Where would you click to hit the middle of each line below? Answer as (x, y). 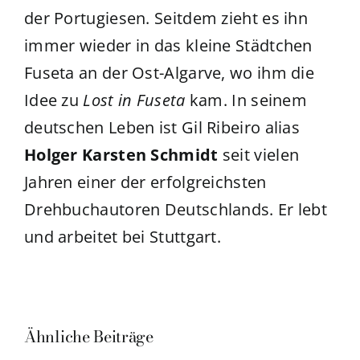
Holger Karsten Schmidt (121, 155)
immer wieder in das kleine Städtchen (168, 46)
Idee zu (53, 100)
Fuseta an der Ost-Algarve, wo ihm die (169, 73)
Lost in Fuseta (134, 100)
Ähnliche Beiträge (89, 337)
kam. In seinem (246, 100)
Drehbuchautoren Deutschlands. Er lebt (176, 210)
